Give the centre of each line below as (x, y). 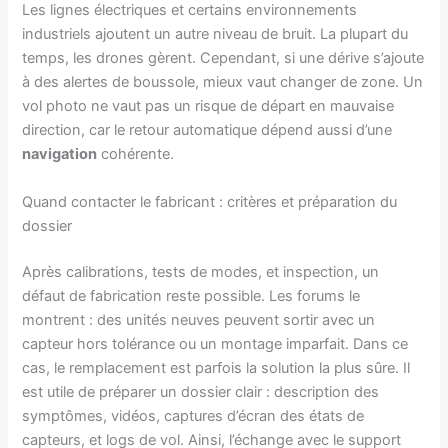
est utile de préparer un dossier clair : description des (201, 391)
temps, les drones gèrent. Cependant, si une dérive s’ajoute (223, 58)
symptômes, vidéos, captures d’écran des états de (193, 415)
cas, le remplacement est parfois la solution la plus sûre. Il (216, 367)
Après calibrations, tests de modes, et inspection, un (201, 271)
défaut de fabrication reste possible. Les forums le (191, 295)
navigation (60, 154)
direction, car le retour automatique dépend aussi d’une (207, 130)
